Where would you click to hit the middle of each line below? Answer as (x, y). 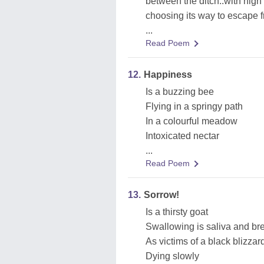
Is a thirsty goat (177, 212)
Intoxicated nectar (182, 136)
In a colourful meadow (192, 121)
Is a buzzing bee (180, 92)
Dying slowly (172, 256)
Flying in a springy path (194, 106)
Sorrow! (161, 195)
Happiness (168, 75)
